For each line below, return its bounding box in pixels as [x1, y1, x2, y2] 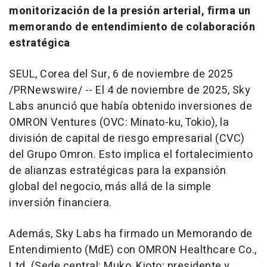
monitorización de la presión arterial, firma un [9, 2, 251, 19]
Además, [9, 225, 55, 242]
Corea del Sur [40, 66, 108, 82]
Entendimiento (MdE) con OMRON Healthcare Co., [9, 241, 257, 258]
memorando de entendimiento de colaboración [9, 18, 255, 35]
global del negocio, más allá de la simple [9, 178, 212, 195]
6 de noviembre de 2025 [112, 66, 233, 82]
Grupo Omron [27, 146, 94, 163]
